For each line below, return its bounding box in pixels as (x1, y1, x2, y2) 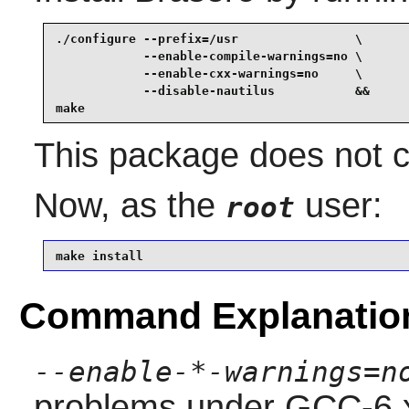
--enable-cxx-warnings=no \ (55, 66, 362, 80)
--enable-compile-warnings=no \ (55, 48, 362, 63)
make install (55, 248, 143, 263)
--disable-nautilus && (55, 83, 370, 98)
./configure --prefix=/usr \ (55, 31, 362, 46)
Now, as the (33, 186, 225, 225)
